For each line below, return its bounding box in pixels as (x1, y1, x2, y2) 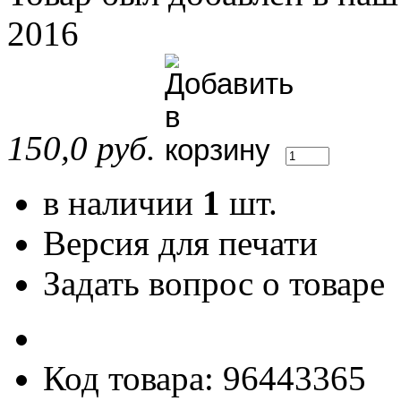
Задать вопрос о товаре (43, 264, 394, 303)
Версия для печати (43, 224, 327, 263)
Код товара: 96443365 (43, 359, 366, 398)
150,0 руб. (7, 129, 156, 168)
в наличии (43, 183, 202, 223)
